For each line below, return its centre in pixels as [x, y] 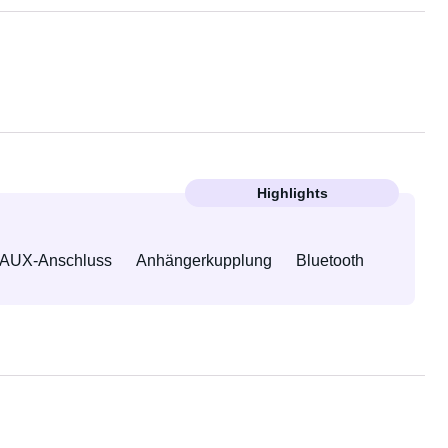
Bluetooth [329, 260]
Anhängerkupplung [203, 260]
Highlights [292, 193]
